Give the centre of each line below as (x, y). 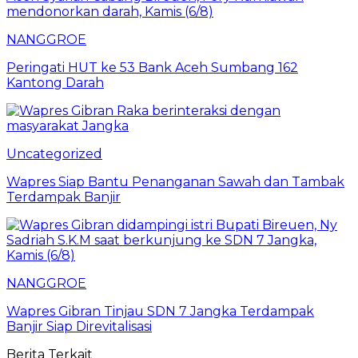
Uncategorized (54, 153)
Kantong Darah (55, 82)
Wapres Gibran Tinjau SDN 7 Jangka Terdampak (160, 311)
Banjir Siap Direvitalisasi (79, 326)
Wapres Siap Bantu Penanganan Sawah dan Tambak (175, 181)
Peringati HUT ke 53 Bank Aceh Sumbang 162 (152, 67)
